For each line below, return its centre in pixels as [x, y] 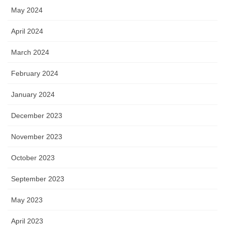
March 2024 [30, 52]
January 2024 [33, 95]
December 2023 [37, 116]
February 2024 [35, 74]
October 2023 [33, 158]
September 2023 [38, 179]
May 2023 [27, 200]
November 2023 [37, 137]
